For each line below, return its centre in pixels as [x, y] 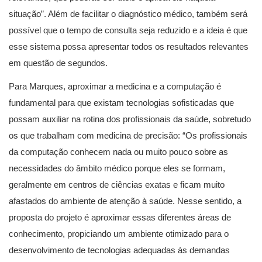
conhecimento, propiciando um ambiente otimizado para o [119, 234]
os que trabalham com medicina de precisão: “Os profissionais [128, 136]
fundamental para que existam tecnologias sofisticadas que [121, 103]
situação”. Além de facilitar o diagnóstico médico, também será [128, 14]
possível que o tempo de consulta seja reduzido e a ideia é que [128, 30]
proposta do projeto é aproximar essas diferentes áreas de [120, 218]
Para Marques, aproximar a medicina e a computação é [115, 87]
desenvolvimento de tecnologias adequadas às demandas [119, 250]
